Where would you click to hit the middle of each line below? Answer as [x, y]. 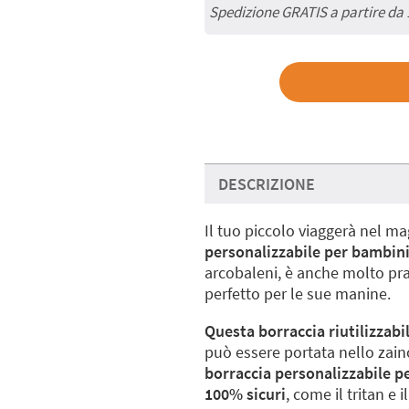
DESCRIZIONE [267, 184]
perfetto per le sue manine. [298, 294]
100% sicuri [245, 394]
